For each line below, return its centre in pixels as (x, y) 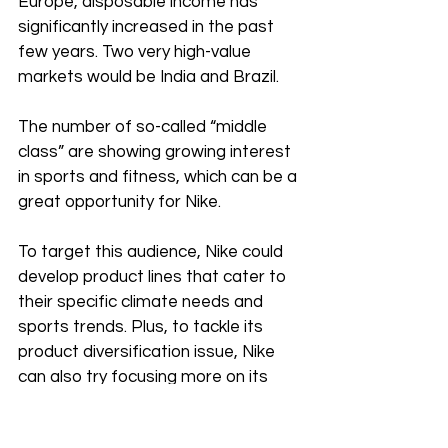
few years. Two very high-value (136, 52)
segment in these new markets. (143, 427)
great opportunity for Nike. (121, 202)
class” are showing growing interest (156, 152)
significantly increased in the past (148, 27)
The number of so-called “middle (144, 127)
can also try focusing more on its (145, 377)
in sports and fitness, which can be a (159, 177)
